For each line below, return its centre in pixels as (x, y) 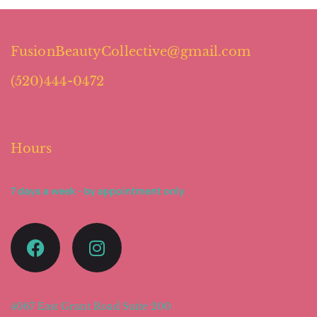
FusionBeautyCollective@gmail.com (131, 52)
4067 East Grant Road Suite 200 (91, 306)
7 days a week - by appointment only (98, 191)
